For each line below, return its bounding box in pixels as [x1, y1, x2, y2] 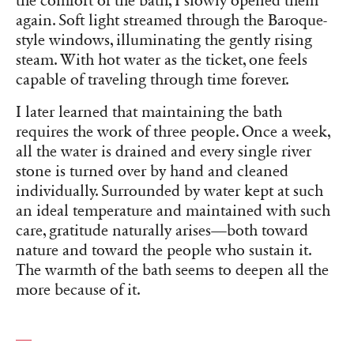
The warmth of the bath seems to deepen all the [16, 261, 329, 281]
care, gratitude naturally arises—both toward [16, 221, 308, 241]
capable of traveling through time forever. [16, 70, 289, 90]
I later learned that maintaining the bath [16, 103, 282, 122]
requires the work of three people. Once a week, [16, 122, 330, 142]
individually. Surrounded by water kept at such [16, 182, 323, 201]
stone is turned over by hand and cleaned [16, 162, 288, 182]
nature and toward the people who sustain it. [16, 241, 311, 261]
